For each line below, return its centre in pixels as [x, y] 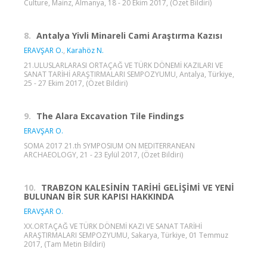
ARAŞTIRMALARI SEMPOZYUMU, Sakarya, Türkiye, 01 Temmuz [126, 235]
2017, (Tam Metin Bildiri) [64, 244]
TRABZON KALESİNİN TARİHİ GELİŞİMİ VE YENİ [138, 187]
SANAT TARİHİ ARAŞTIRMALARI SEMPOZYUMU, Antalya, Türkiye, [129, 74]
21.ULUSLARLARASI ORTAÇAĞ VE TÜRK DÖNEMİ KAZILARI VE [123, 65]
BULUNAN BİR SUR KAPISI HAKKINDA [99, 196]
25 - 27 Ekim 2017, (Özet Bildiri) [76, 83]
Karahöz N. [85, 50]
